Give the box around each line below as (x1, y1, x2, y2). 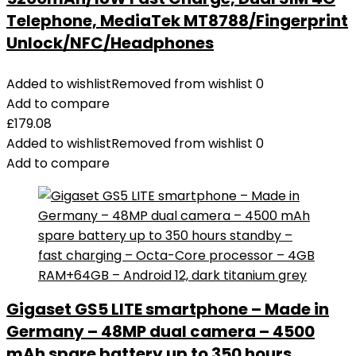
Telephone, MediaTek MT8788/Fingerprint (6, 10, 348, 32)
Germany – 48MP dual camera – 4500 (6, 320, 315, 342)
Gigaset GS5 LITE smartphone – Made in (6, 298, 329, 320)
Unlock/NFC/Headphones (6, 32, 214, 54)
